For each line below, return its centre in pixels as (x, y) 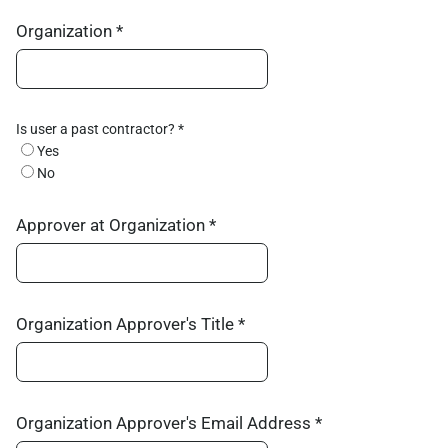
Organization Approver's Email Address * (169, 423)
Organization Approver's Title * (130, 324)
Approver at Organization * (116, 225)
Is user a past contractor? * (100, 129)
